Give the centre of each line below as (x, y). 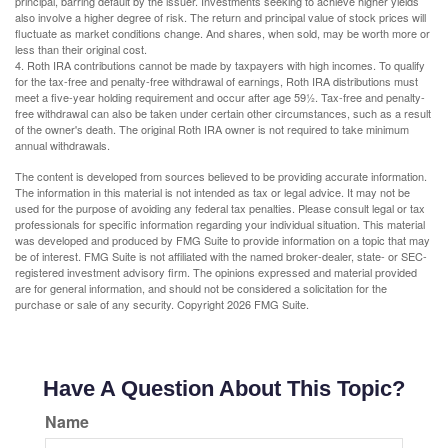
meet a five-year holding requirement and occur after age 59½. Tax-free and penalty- (220, 97)
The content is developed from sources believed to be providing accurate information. (221, 176)
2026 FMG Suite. (268, 304)
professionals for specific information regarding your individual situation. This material (220, 224)
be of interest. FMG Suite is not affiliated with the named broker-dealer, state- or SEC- (221, 256)
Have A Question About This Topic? (224, 388)
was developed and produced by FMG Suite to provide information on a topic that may (222, 240)
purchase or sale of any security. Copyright (121, 304)
